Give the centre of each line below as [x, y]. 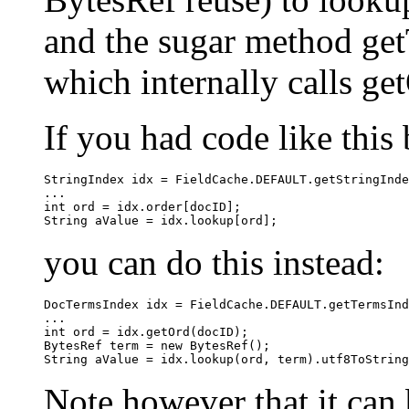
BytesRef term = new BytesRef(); [157, 346]
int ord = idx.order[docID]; [142, 207]
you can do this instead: [214, 263]
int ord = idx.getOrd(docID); [146, 332]
